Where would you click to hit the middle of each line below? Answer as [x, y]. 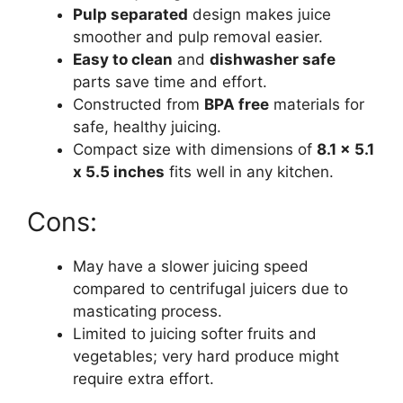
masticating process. [148, 311]
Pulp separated [130, 15]
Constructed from [139, 105]
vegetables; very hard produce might [206, 356]
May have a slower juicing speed [191, 266]
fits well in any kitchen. [249, 172]
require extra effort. [143, 378]
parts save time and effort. [170, 82]
